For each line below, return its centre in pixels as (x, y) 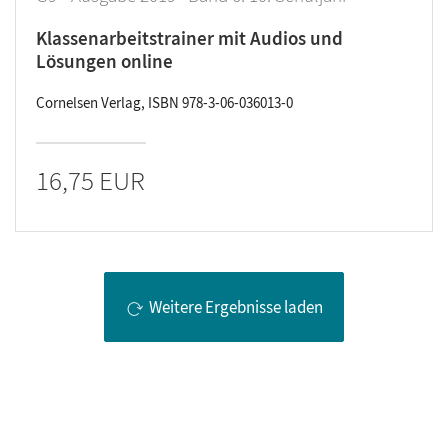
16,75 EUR (90, 180)
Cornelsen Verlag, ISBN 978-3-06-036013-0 (164, 102)
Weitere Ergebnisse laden (236, 307)
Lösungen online (104, 61)
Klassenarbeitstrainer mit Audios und (189, 38)
